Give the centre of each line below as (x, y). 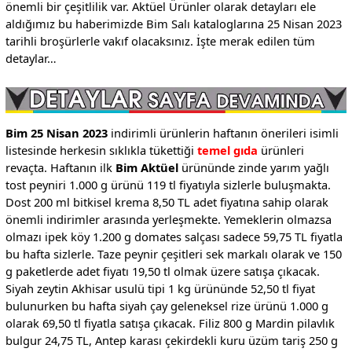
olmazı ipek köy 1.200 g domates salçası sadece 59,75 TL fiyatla (174, 237)
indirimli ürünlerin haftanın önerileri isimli (224, 133)
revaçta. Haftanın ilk (60, 168)
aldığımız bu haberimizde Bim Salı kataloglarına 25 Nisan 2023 (173, 23)
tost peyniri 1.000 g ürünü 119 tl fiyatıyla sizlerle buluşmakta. (168, 185)
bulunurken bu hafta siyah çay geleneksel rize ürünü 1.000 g (167, 306)
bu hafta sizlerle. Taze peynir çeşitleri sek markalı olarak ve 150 (173, 254)
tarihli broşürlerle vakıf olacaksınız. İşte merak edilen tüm (160, 40)
